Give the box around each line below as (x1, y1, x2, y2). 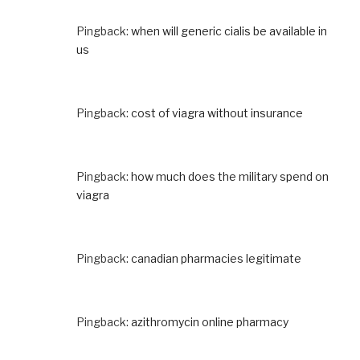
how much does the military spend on (131, 169, 329, 183)
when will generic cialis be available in (131, 23, 327, 38)
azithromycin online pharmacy (131, 314, 288, 329)
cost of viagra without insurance (131, 105, 303, 120)
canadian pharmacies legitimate (131, 251, 301, 265)
